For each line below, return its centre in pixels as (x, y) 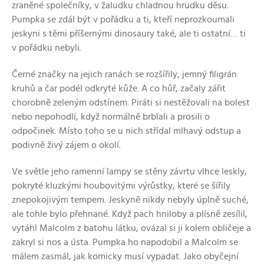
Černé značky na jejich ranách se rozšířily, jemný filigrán (124, 74)
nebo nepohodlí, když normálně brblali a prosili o (111, 116)
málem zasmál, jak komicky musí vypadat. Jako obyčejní (125, 256)
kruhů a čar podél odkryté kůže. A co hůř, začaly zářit (119, 88)
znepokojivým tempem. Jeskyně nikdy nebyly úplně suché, (130, 199)
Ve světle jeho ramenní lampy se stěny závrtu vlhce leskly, (129, 171)
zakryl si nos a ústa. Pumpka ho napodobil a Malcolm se (125, 242)
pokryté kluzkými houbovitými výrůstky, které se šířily (121, 185)
